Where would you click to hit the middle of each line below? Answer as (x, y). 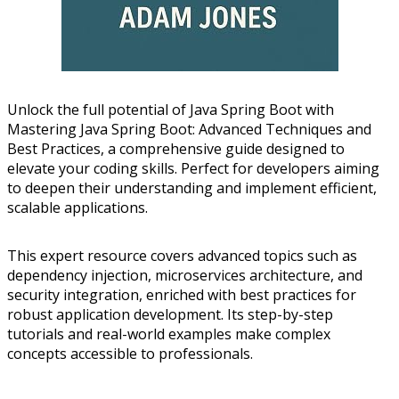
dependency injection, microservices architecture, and (185, 275)
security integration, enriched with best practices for (182, 294)
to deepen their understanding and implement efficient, (192, 187)
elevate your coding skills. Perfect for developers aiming (193, 168)
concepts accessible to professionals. (130, 353)
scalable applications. (77, 207)
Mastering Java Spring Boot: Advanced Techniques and (189, 129)
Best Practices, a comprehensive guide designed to (176, 148)
